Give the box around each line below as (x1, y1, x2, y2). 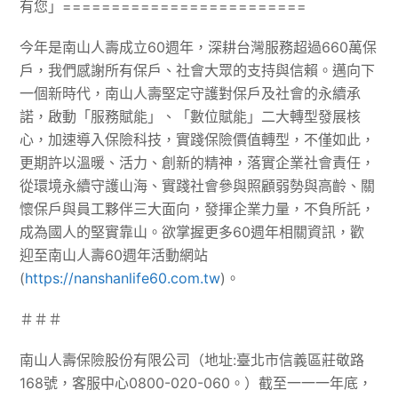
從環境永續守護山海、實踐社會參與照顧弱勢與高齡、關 (20, 177, 376, 195)
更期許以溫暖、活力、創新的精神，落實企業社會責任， (20, 154, 376, 172)
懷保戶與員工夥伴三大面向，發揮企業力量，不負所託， (20, 200, 376, 219)
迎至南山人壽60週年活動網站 (20, 246, 209, 265)
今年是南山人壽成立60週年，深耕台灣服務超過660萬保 (20, 38, 378, 57)
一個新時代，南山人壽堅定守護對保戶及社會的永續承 (20, 84, 362, 103)
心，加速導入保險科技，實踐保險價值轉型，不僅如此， (20, 131, 376, 149)
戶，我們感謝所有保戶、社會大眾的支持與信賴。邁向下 (20, 61, 376, 80)
